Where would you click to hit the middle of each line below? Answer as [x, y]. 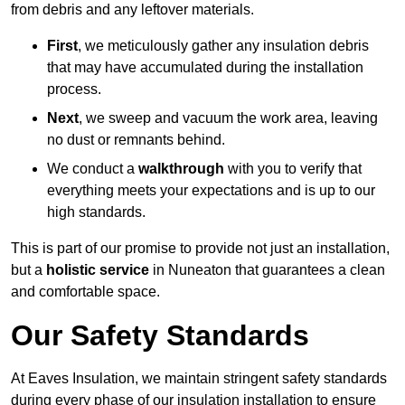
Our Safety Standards [160, 336]
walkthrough [181, 169]
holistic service [98, 270]
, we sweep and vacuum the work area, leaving [228, 118]
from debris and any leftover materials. [132, 10]
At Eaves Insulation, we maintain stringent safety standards [199, 379]
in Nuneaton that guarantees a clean [267, 270]
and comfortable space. [85, 292]
